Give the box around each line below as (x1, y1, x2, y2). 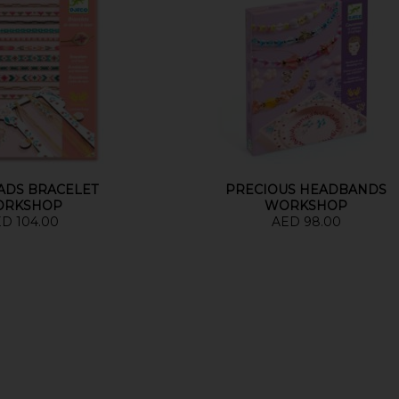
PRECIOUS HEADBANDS (225, 182, 387, 198)
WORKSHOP (265, 198, 348, 214)
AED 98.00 (271, 214, 341, 230)
